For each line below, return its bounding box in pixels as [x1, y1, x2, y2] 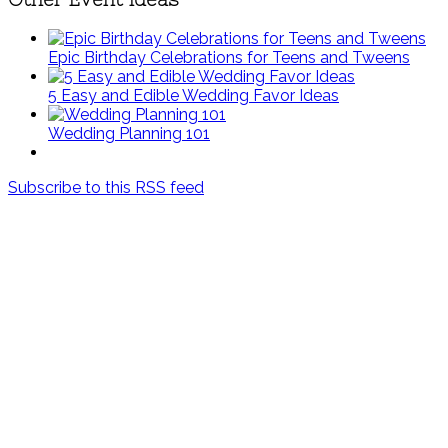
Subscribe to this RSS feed [8, 177, 204, 197]
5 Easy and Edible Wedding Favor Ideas [48, 85, 339, 105]
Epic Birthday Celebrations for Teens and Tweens [48, 47, 410, 67]
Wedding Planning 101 [48, 123, 210, 143]
